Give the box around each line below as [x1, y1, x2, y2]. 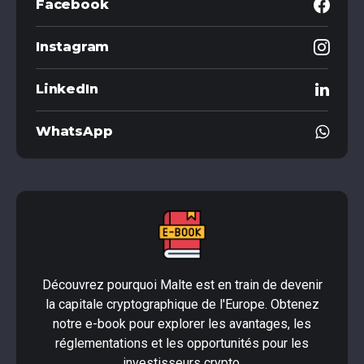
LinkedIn [36, 81, 98, 97]
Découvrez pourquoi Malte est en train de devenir [41, 277, 323, 293]
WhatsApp [36, 123, 113, 140]
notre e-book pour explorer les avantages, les [53, 316, 311, 332]
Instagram [36, 39, 110, 55]
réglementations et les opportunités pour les [55, 336, 309, 352]
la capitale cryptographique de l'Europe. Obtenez [45, 297, 319, 313]
